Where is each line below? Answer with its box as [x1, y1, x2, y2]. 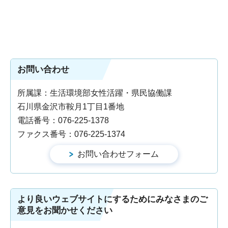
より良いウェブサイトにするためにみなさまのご [17, 194, 208, 204]
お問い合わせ [17, 64, 69, 74]
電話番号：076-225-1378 [17, 116, 109, 125]
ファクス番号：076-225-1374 [17, 129, 125, 138]
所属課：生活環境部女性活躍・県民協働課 [17, 88, 180, 97]
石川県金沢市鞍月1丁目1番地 [17, 102, 124, 111]
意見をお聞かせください [17, 205, 112, 215]
